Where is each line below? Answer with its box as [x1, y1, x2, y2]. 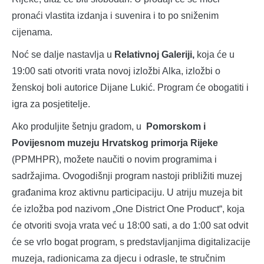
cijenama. [12, 27, 52, 38]
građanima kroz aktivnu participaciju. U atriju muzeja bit [12, 187, 242, 198]
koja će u [194, 49, 235, 60]
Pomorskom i [146, 121, 206, 132]
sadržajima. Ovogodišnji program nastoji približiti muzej [12, 171, 242, 181]
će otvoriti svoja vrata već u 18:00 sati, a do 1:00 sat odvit [12, 220, 248, 231]
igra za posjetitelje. [12, 99, 90, 110]
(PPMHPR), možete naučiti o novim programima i [12, 154, 217, 165]
